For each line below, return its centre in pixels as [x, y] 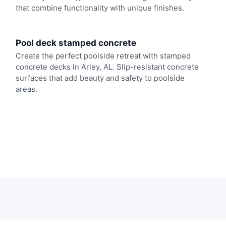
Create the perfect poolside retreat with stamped [103, 55]
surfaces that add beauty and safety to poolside [100, 78]
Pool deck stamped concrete [76, 43]
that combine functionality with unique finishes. [100, 8]
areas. [26, 89]
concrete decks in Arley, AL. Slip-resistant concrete [107, 67]
